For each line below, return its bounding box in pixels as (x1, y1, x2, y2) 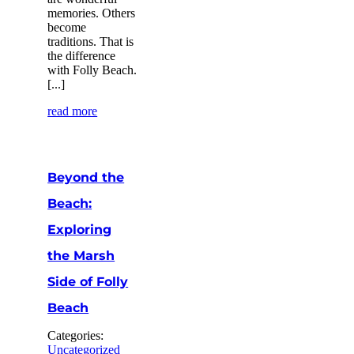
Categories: (47, 328, 104, 342)
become (47, 20, 87, 34)
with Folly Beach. (47, 62, 137, 77)
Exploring (47, 221, 112, 237)
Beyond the (47, 169, 125, 185)
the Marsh (47, 247, 115, 263)
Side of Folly (47, 273, 129, 289)
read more (47, 104, 98, 118)
